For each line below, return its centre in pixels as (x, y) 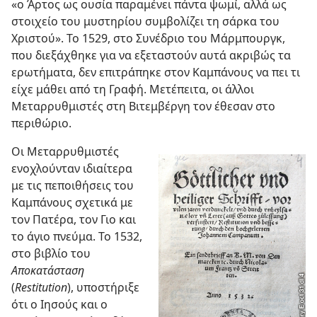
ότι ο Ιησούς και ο (59, 304)
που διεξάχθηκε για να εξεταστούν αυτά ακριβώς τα (151, 55)
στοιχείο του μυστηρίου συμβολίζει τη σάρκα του (145, 21)
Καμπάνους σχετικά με (72, 202)
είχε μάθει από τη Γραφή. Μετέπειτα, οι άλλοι (133, 89)
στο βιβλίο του (51, 253)
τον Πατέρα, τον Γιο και (74, 219)
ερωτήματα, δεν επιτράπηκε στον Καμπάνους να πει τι (156, 72)
